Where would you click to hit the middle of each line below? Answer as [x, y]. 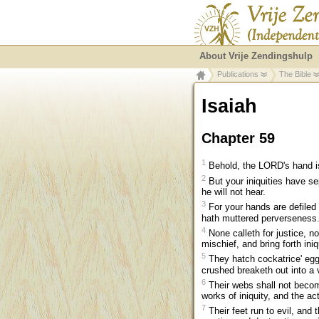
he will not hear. [234, 192]
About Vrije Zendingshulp [256, 56]
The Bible [295, 74]
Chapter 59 [238, 138]
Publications [238, 74]
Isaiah [229, 106]
